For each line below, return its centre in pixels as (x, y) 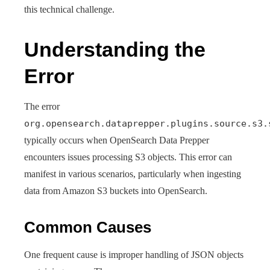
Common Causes (88, 227)
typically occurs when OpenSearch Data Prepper (117, 140)
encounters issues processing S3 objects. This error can (128, 157)
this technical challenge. (69, 9)
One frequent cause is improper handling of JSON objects (134, 255)
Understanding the (115, 49)
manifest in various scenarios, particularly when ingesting (133, 174)
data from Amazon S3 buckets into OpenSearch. (116, 191)
